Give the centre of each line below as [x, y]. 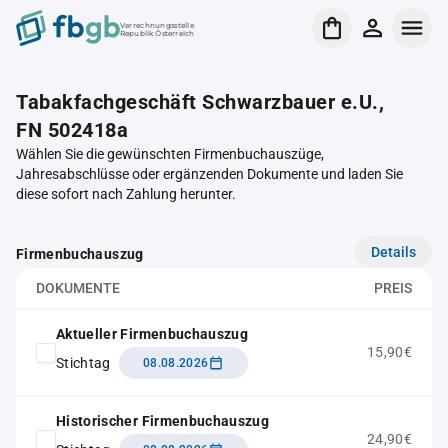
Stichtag [83, 362]
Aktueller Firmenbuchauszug [152, 334]
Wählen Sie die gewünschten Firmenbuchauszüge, [170, 154]
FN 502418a [72, 130]
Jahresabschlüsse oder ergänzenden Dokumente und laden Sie [209, 174]
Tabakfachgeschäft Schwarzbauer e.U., [200, 102]
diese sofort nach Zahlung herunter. [126, 194]
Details [393, 251]
